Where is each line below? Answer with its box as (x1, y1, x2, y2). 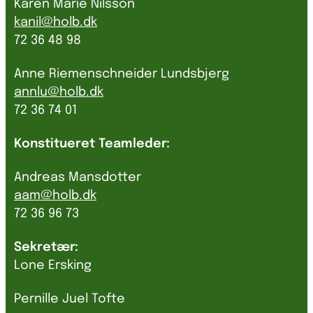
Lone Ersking (14, 259, 92, 272)
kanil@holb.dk (14, 16, 97, 29)
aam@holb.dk (14, 189, 96, 203)
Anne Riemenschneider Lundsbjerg (14, 68, 229, 81)
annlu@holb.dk (14, 86, 103, 99)
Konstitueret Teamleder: (14, 138, 170, 151)
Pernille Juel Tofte (14, 293, 129, 306)
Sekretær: (14, 241, 78, 254)
